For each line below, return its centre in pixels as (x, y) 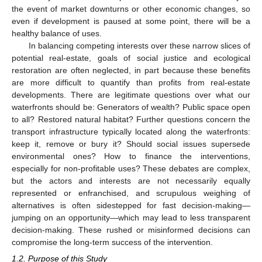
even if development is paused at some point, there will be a (131, 21)
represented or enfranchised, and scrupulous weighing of (131, 193)
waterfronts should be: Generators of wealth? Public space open (131, 107)
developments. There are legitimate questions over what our (131, 95)
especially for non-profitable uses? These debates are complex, (131, 169)
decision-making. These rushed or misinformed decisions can (131, 230)
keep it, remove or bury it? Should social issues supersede (131, 144)
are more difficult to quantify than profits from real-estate (131, 83)
